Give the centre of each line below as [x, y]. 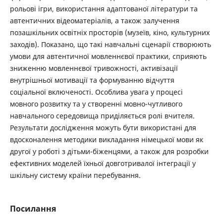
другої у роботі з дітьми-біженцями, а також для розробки [109, 152]
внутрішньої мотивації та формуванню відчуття [92, 80]
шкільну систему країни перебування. [75, 175]
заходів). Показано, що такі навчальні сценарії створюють [110, 45]
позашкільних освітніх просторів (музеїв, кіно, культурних [110, 33]
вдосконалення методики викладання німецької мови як [106, 140]
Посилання [33, 209]
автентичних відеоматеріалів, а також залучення [94, 21]
